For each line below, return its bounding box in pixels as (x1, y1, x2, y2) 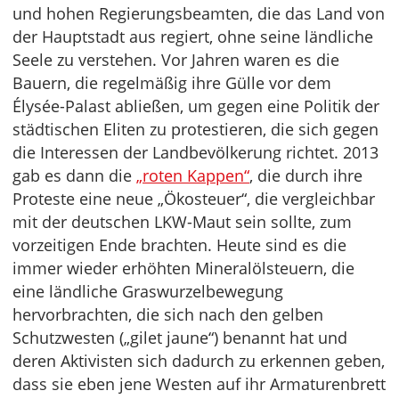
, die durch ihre (249, 164, 362, 186)
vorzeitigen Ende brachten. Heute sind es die (12, 233, 346, 256)
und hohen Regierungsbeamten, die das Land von (12, 2, 385, 24)
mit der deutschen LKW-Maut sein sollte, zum (12, 210, 352, 232)
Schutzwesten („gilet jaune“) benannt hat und (12, 326, 347, 348)
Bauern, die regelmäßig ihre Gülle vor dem (12, 71, 331, 94)
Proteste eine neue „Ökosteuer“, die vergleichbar (12, 187, 375, 209)
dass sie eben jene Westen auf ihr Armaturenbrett (12, 372, 386, 395)
